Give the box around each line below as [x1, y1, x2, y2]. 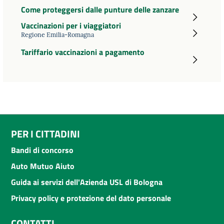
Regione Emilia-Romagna [20, 30, 94, 38]
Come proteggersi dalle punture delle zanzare [20, 3, 179, 15]
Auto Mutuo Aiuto [11, 159, 74, 172]
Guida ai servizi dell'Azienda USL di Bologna [11, 175, 162, 188]
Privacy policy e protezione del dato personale [11, 191, 171, 204]
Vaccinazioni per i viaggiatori [20, 19, 121, 31]
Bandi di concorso [11, 143, 73, 156]
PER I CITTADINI [11, 125, 80, 141]
